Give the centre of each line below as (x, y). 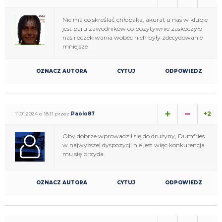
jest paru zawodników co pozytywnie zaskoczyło (132, 28)
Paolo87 (83, 113)
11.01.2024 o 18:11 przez (43, 113)
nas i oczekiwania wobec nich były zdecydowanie (133, 37)
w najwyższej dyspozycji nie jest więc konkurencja (134, 145)
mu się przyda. (84, 154)
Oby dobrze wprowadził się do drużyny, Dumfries (134, 136)
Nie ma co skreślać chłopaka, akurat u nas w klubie (135, 19)
